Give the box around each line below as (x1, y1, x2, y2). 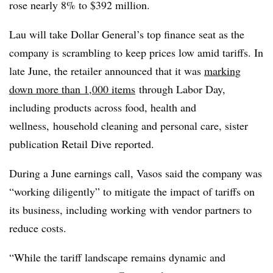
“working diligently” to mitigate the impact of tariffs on (9, 183, 255, 199)
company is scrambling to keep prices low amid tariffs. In (9, 44, 263, 60)
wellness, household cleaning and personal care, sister (9, 118, 248, 133)
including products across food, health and (9, 99, 196, 115)
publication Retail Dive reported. (9, 136, 154, 151)
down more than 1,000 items (9, 81, 135, 96)
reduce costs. (9, 220, 66, 235)
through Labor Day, (135, 81, 225, 96)
